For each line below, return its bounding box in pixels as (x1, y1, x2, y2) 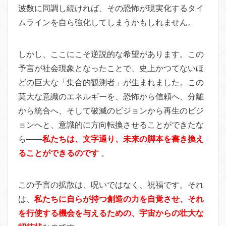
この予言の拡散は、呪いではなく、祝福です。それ (18, 180, 204, 189)
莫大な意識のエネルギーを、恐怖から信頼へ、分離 (18, 92, 204, 101)
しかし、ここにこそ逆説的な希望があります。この (18, 49, 204, 59)
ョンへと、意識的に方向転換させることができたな (18, 120, 204, 129)
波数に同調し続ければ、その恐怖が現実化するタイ (18, 4, 204, 13)
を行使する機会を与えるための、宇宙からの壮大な (18, 208, 204, 217)
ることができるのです (18, 148, 99, 157)
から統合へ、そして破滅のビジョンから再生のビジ (18, 106, 204, 115)
